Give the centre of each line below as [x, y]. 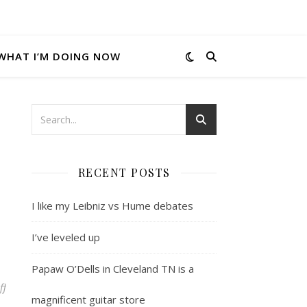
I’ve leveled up [66, 237]
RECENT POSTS [124, 172]
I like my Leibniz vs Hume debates [112, 206]
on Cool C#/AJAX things [57, 286]
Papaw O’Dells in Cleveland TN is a [113, 269]
